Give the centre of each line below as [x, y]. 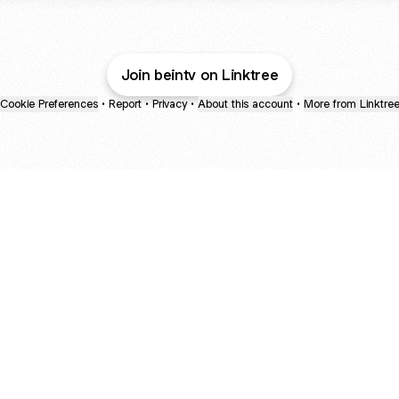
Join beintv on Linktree [199, 75]
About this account [245, 104]
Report [125, 104]
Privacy [169, 104]
